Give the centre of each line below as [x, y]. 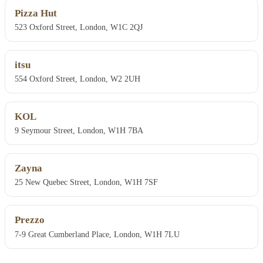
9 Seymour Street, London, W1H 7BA [79, 131]
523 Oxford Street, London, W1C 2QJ [79, 27]
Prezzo [30, 220]
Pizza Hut [36, 14]
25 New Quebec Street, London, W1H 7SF [86, 182]
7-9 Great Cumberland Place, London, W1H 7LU [97, 234]
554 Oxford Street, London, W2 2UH [77, 79]
